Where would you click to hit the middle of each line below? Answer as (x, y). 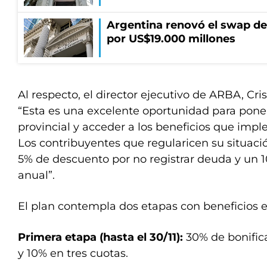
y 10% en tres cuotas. (73, 253)
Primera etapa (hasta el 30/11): (100, 237)
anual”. (36, 175)
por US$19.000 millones (171, 39)
